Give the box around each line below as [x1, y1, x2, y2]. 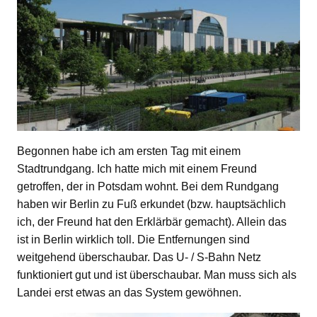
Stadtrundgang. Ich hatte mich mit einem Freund [17, 162, 257, 175]
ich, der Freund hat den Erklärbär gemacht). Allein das [17, 215, 287, 228]
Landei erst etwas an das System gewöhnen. [17, 286, 241, 299]
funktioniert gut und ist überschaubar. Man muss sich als [17, 268, 296, 281]
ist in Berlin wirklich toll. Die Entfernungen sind [17, 233, 250, 246]
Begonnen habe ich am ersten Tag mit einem [17, 144, 241, 157]
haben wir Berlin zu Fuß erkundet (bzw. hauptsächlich [17, 197, 286, 210]
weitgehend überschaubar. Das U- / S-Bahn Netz [17, 250, 261, 263]
